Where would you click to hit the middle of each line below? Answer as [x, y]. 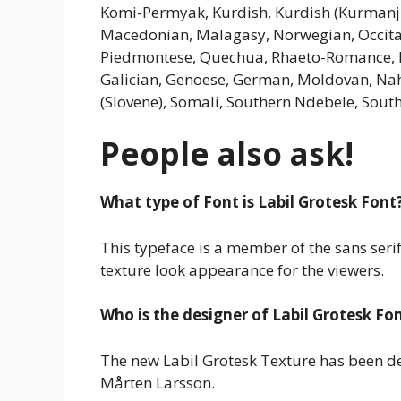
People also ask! [227, 154]
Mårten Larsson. [158, 382]
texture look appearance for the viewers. [242, 269]
